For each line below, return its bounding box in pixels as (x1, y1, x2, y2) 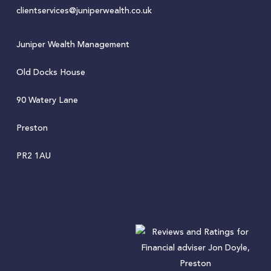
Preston (16, 122, 48, 135)
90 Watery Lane (16, 94, 78, 107)
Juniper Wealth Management (16, 38, 129, 51)
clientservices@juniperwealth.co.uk (16, 4, 152, 18)
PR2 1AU (16, 149, 51, 163)
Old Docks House (16, 66, 85, 79)
